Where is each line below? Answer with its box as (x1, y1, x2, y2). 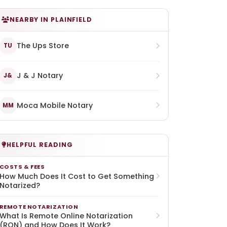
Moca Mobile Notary (16, 100, 93, 110)
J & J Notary (16, 70, 63, 81)
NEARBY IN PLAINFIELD (9, 15, 92, 24)
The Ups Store (16, 41, 69, 51)
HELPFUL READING (6, 140, 73, 149)
